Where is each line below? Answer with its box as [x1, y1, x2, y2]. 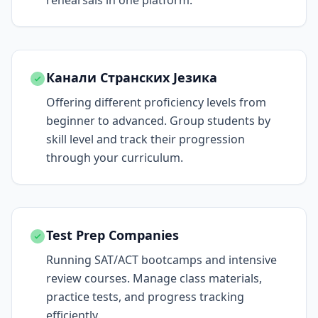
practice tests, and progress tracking [46, 289, 244, 305]
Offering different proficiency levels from [46, 94, 266, 110]
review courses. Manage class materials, [46, 270, 262, 286]
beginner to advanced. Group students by [46, 113, 270, 128]
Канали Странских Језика [46, 69, 217, 86]
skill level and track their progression [46, 131, 245, 147]
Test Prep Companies [46, 226, 179, 243]
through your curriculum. [46, 150, 183, 165]
